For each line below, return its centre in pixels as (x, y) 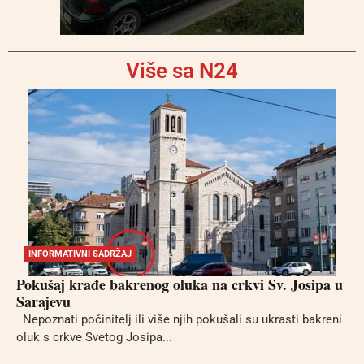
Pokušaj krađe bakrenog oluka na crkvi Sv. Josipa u (180, 284)
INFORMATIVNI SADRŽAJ (80, 253)
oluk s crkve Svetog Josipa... (94, 337)
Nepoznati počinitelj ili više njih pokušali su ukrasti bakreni (179, 319)
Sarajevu (43, 301)
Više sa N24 (182, 70)
